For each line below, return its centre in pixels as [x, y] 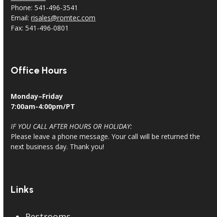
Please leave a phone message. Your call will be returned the [106, 137]
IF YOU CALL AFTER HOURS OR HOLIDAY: [72, 126]
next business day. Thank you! [58, 147]
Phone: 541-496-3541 [45, 7]
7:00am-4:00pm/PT [43, 107]
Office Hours [39, 70]
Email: [21, 17]
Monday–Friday [37, 96]
